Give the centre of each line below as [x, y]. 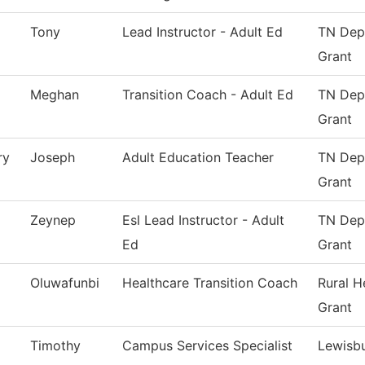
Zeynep [53, 220]
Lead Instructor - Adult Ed [202, 32]
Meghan [55, 95]
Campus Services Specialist [207, 346]
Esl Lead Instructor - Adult [203, 220]
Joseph [53, 158]
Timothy [55, 346]
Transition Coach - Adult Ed [208, 95]
